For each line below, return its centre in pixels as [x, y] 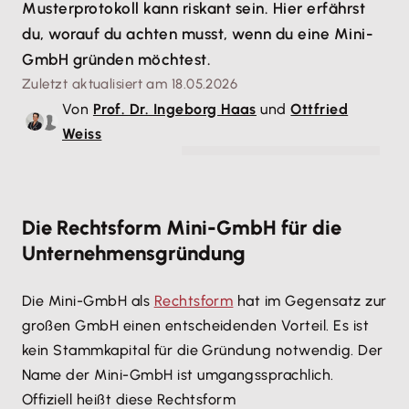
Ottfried [320, 109]
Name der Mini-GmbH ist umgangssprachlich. [178, 375]
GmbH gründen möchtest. [117, 59]
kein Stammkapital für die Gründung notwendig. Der [203, 350]
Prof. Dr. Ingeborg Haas [174, 109]
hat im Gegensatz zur [310, 301]
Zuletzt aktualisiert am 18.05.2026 [130, 84]
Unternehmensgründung [134, 253]
